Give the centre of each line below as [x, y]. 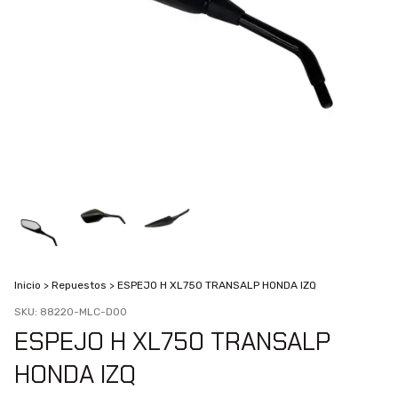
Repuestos [79, 286]
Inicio [28, 286]
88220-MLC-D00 [84, 312]
